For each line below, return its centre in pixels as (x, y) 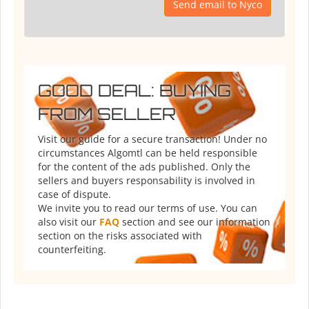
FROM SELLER (107, 114)
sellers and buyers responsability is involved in (147, 181)
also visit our (69, 222)
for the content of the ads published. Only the (144, 167)
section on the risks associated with (120, 236)
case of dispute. (74, 195)
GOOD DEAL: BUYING (134, 91)
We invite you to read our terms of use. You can (148, 208)
